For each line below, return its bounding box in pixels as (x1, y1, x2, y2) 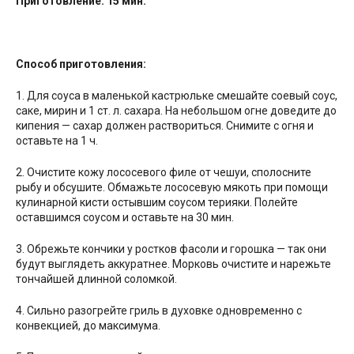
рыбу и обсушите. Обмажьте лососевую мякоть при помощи (16, 180, 328, 194)
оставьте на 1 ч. (16, 134, 98, 147)
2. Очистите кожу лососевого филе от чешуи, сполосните (16, 165, 311, 179)
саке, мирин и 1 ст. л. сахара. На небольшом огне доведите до (16, 104, 337, 117)
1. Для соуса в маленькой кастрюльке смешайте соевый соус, (16, 88, 337, 102)
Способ (16, 57, 59, 70)
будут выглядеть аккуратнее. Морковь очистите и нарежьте (16, 257, 331, 270)
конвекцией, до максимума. (16, 318, 160, 332)
